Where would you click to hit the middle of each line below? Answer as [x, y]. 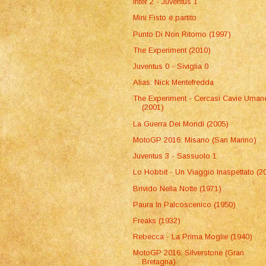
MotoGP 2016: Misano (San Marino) [195, 140]
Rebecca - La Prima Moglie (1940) [193, 237]
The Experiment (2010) [172, 50]
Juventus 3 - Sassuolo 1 [175, 156]
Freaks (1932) [157, 221]
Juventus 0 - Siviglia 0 [171, 66]
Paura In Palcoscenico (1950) [185, 204]
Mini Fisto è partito [165, 18]
